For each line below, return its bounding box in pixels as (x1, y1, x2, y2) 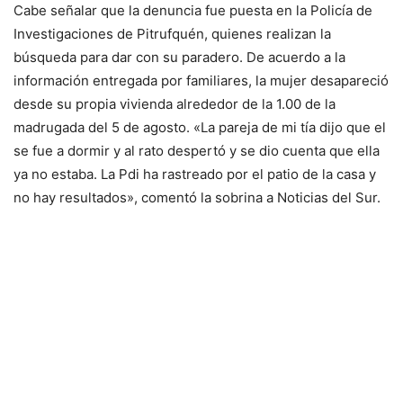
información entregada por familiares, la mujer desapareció (13, 71, 389, 89)
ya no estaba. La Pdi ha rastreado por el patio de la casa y (13, 165, 376, 183)
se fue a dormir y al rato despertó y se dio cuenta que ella (13, 141, 380, 159)
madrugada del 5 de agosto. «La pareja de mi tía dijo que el (13, 118, 386, 136)
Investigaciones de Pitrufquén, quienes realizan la (13, 24, 331, 42)
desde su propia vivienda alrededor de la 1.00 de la (13, 94, 336, 112)
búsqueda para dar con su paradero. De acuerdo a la (13, 48, 345, 66)
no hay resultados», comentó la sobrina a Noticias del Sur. (13, 188, 381, 206)
